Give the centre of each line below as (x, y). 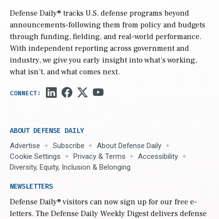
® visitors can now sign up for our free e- (127, 202)
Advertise (25, 145)
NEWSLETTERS (31, 186)
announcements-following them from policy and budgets (108, 25)
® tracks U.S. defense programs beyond (123, 13)
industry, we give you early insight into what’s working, (103, 60)
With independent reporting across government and (99, 48)
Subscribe (68, 145)
